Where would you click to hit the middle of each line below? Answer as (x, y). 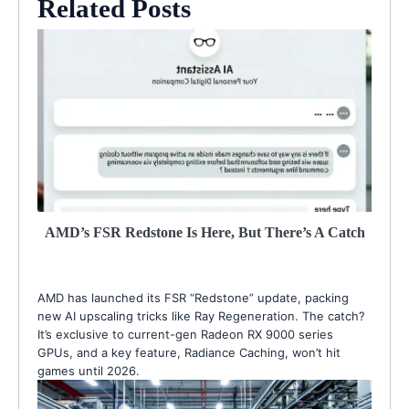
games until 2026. (89, 370)
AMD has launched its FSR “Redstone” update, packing (193, 297)
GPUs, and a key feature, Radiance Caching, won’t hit (189, 352)
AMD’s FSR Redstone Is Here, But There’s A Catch (204, 232)
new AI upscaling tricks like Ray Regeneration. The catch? (201, 315)
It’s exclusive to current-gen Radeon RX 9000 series (185, 334)
